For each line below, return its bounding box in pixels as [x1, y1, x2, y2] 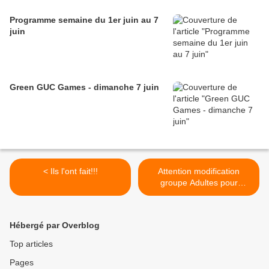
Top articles [10, 239, 53, 249]
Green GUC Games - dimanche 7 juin [10, 82, 159, 92]
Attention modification [158, 166, 240, 177]
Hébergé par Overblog [10, 220, 100, 231]
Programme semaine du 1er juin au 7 [10, 15, 159, 25]
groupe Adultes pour [160, 178, 238, 188]
